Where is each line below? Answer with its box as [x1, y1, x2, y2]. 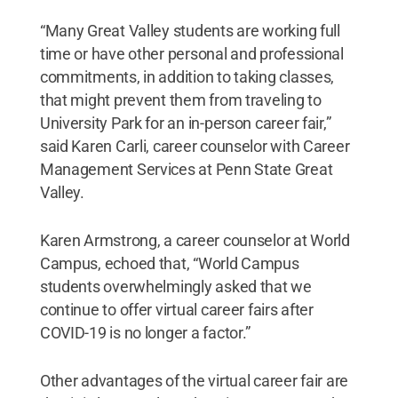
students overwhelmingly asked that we [39, 277, 312, 296]
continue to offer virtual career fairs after [39, 300, 314, 319]
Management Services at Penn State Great [39, 160, 333, 179]
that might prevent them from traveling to [39, 91, 322, 109]
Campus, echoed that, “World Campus [39, 254, 299, 273]
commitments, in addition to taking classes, [39, 68, 335, 86]
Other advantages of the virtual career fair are [39, 371, 349, 390]
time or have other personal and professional [39, 44, 344, 63]
